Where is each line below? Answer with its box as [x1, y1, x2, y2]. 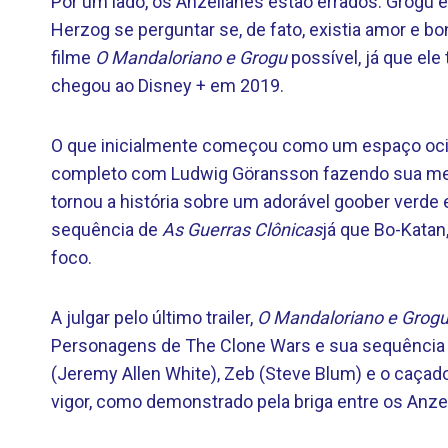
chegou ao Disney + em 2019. [51, 75, 284, 96]
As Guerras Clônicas [162, 219, 322, 240]
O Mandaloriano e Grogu [95, 47, 287, 68]
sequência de [51, 219, 162, 240]
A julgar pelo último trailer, [51, 307, 257, 328]
